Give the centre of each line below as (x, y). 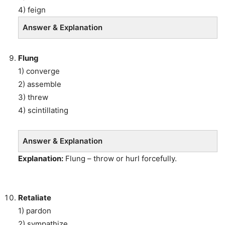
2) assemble (40, 84)
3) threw (33, 97)
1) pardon (35, 211)
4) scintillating (43, 110)
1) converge (39, 71)
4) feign (32, 10)
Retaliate (35, 198)
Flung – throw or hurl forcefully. (120, 159)
